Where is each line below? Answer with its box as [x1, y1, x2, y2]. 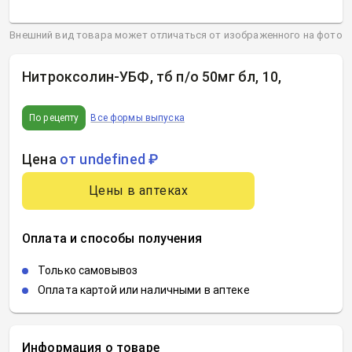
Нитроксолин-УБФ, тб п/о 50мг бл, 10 [22, 68, 278, 85]
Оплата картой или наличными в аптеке [38, 284, 250, 296]
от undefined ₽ [59, 151, 159, 167]
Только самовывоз [38, 264, 138, 277]
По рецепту [29, 112, 79, 123]
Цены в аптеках [88, 183, 189, 198]
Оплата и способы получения [22, 231, 202, 246]
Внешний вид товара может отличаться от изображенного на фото [9, 29, 343, 41]
